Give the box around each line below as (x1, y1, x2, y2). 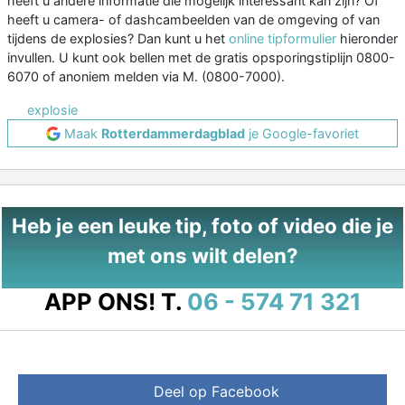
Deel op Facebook (153, 382, 279, 401)
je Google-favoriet (245, 126, 359, 142)
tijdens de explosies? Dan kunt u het (7, 31, 229, 47)
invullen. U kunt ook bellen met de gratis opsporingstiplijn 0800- (7, 50, 395, 66)
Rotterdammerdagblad (101, 126, 245, 142)
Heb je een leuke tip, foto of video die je (12, 213, 393, 239)
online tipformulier (229, 31, 336, 47)
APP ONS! (43, 287, 155, 316)
